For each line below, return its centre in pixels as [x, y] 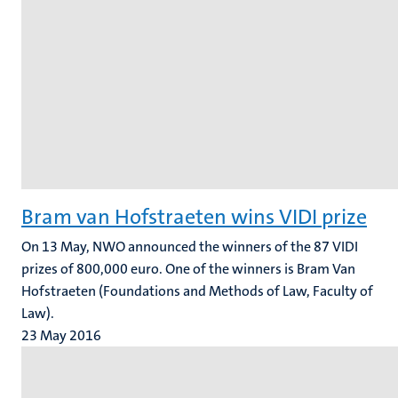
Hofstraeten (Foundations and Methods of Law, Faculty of [197, 291]
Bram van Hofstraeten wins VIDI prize [194, 217]
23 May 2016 [61, 335]
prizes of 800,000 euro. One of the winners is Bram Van [188, 269]
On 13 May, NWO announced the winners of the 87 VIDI [190, 247]
